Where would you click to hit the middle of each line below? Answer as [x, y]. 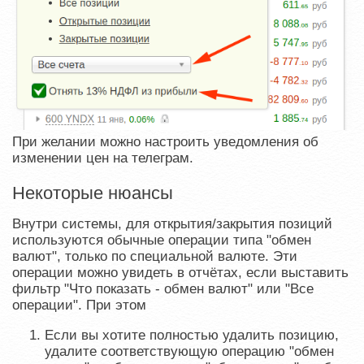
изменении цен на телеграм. [103, 158]
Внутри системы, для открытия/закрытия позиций [172, 223]
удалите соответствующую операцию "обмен [189, 351]
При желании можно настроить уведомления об [165, 141]
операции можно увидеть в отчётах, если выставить [180, 272]
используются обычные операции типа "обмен [162, 240]
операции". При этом [79, 305]
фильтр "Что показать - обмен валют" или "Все [163, 288]
